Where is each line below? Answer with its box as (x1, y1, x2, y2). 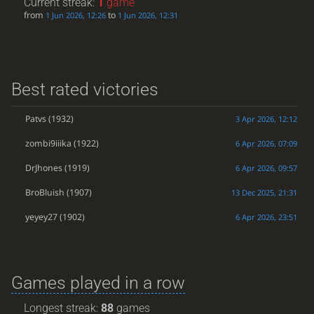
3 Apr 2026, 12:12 (235, 113, 297, 124)
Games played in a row (11, 272, 185, 293)
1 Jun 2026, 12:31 (118, 10, 179, 21)
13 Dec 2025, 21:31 (231, 186, 297, 198)
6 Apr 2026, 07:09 (235, 137, 297, 149)
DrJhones (25, 161, 62, 174)
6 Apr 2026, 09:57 (235, 162, 297, 173)
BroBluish (25, 186, 64, 198)
